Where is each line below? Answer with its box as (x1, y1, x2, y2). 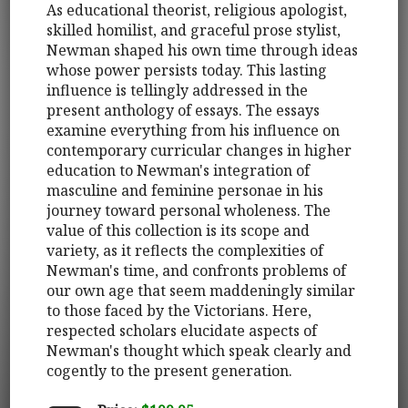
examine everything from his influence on (46, 119, 341, 140)
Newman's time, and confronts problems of (46, 260, 347, 280)
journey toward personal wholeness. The (46, 199, 331, 220)
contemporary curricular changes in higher (46, 139, 352, 160)
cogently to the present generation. (46, 360, 293, 381)
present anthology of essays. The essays (46, 99, 321, 120)
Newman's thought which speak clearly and (46, 340, 352, 361)
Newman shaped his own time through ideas (46, 39, 359, 60)
